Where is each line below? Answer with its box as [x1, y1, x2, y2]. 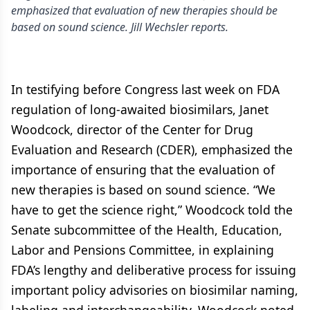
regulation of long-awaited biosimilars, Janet [11, 101, 268, 118]
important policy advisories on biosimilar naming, [11, 282, 298, 298]
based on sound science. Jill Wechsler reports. [11, 19, 228, 35]
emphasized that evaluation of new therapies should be [11, 3, 277, 18]
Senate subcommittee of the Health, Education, [11, 221, 282, 238]
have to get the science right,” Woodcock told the [11, 201, 293, 218]
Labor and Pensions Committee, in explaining [11, 241, 274, 258]
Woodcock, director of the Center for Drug [11, 121, 253, 138]
